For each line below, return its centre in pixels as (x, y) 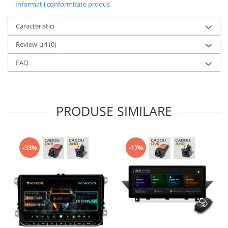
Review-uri (32, 45)
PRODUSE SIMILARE (114, 111)
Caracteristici (35, 26)
